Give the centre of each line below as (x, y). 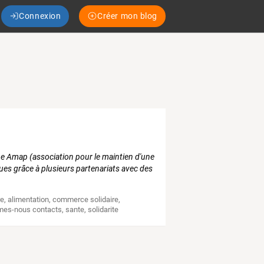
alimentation (29, 200)
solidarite (103, 210)
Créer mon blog (127, 16)
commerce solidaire (86, 200)
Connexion (40, 16)
